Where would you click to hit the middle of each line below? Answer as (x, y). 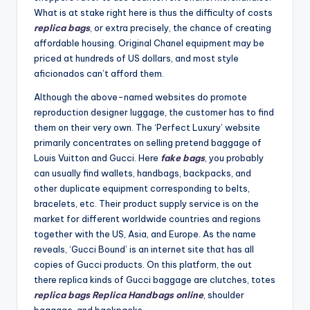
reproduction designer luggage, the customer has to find (154, 112)
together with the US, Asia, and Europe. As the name (145, 234)
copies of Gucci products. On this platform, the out (143, 265)
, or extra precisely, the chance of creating (181, 28)
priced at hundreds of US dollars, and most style (136, 58)
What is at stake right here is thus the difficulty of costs (153, 13)
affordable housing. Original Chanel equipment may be (149, 43)
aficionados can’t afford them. (99, 74)
